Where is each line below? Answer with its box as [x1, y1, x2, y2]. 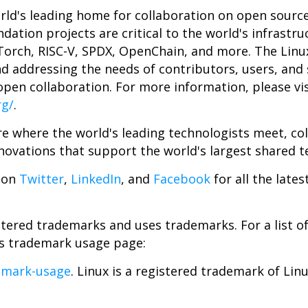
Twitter [19, 170, 64, 187]
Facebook [153, 170, 210, 187]
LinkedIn [71, 170, 121, 187]
